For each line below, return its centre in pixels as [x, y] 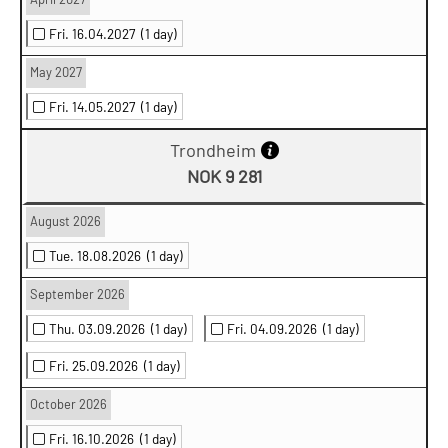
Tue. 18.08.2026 [98, 255]
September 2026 [77, 293]
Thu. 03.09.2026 [100, 328]
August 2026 [65, 220]
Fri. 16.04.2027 [95, 33]
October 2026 [68, 403]
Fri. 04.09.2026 [275, 328]
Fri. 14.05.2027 [95, 106]
